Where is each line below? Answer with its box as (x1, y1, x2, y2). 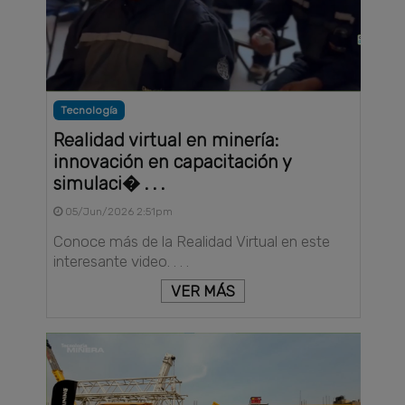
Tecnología (61, 104, 118, 118)
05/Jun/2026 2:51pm (62, 205, 174, 219)
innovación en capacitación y (53, 151, 292, 174)
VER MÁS (171, 282, 236, 301)
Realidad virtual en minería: (53, 129, 279, 152)
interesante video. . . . (53, 252, 190, 271)
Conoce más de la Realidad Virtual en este (53, 232, 331, 251)
